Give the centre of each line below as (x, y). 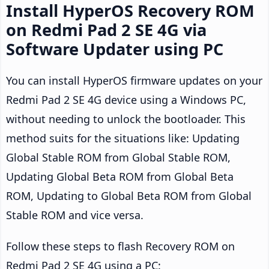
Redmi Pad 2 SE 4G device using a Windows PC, (126, 99)
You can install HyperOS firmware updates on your (134, 80)
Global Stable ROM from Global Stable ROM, (118, 157)
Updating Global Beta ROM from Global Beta (120, 176)
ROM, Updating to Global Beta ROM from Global (129, 195)
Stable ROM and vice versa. (75, 215)
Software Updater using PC (115, 49)
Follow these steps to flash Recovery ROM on (120, 246)
